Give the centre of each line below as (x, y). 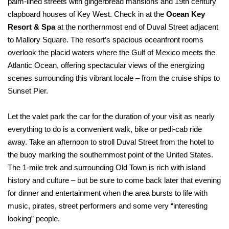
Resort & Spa (31, 27)
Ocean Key (186, 14)
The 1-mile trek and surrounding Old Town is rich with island (107, 168)
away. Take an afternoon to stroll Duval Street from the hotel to (111, 142)
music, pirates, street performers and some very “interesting (108, 206)
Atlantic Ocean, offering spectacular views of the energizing (106, 65)
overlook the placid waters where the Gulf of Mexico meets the (111, 53)
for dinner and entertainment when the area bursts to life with (108, 193)
